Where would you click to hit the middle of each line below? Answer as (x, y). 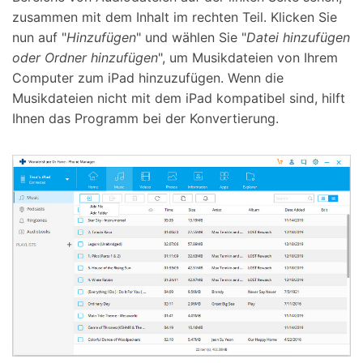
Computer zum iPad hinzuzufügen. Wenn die (148, 77)
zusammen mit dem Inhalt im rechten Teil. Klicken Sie (175, 17)
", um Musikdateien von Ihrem (248, 57)
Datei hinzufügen (298, 37)
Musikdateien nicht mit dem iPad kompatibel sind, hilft (179, 98)
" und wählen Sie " (191, 37)
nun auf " (39, 37)
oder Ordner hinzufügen (85, 57)
